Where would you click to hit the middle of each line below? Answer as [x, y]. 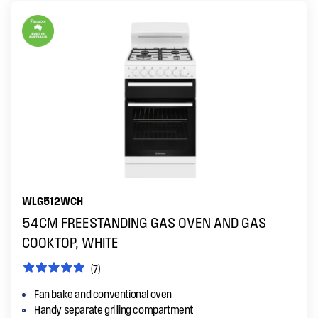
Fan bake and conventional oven [103, 294]
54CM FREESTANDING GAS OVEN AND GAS [144, 222]
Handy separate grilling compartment [114, 309]
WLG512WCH [53, 201]
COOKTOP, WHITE [70, 242]
